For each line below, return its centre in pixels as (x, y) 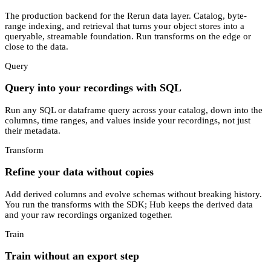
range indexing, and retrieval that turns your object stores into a (125, 26)
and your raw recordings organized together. (89, 214)
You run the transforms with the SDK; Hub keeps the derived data (129, 204)
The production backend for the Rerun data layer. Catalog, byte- (126, 15)
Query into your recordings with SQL (93, 88)
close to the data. (37, 46)
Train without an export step (72, 256)
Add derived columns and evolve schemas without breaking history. (133, 194)
